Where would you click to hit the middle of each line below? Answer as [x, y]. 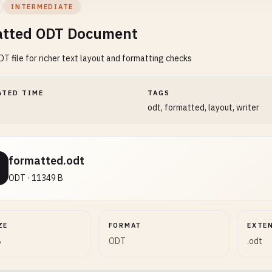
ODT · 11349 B [36, 178]
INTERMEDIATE [42, 7]
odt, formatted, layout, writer [204, 107]
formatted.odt [46, 161]
